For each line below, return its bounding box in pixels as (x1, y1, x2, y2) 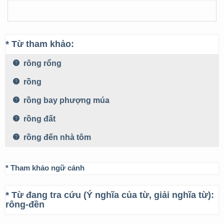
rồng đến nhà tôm (21, 133, 91, 141)
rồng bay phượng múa (21, 96, 109, 104)
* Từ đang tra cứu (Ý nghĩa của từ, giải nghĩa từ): (5, 190, 214, 200)
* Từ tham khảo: (5, 39, 74, 49)
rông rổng (21, 59, 61, 67)
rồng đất (21, 114, 55, 123)
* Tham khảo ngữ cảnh (5, 163, 84, 172)
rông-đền (5, 199, 44, 209)
